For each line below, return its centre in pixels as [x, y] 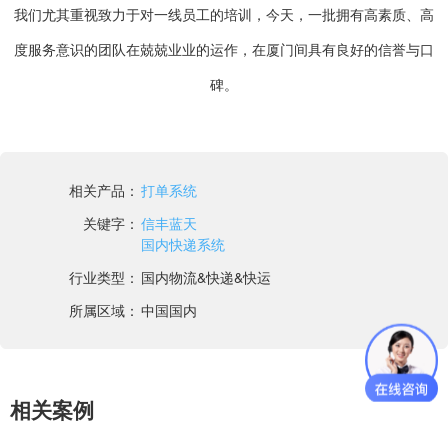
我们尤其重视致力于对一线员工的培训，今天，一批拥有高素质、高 [224, 13]
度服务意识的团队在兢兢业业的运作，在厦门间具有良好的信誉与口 [224, 48]
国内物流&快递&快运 [206, 276]
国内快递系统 [183, 243]
